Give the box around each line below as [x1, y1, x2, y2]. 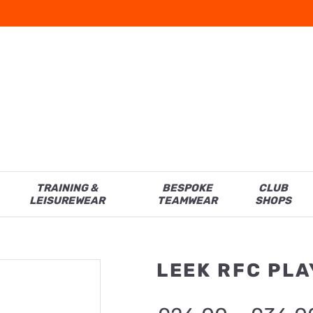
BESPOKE [162, 182, 213, 195]
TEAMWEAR [157, 194, 218, 208]
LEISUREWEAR [29, 194, 105, 208]
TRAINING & [36, 182, 99, 195]
